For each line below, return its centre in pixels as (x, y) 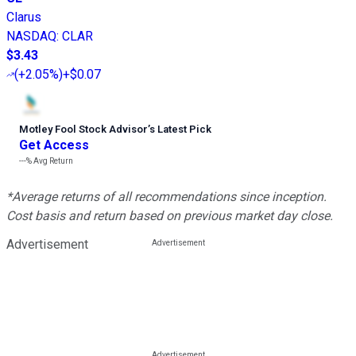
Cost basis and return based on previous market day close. (170, 216)
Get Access (54, 145)
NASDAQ (31, 37)
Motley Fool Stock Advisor (83, 130)
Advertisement (47, 245)
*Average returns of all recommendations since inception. (166, 197)
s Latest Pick (180, 130)
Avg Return (52, 161)
